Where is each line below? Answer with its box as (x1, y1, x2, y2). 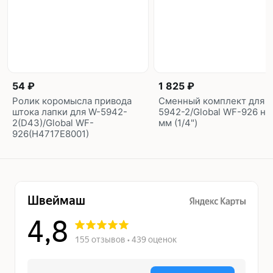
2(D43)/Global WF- (12, 116, 94, 129)
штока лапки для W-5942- (12, 105, 127, 118)
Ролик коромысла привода (12, 94, 132, 107)
